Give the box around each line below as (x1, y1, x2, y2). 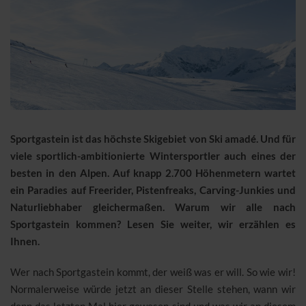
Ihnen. (10, 235, 40, 247)
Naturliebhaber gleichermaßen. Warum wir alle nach (10, 201, 296, 213)
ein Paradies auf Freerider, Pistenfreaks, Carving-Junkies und (10, 184, 296, 196)
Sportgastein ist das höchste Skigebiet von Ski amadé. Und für (10, 133, 296, 145)
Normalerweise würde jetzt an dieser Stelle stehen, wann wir (10, 283, 296, 295)
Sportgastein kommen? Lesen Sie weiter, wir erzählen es (10, 218, 296, 230)
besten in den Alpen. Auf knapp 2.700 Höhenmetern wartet (10, 167, 296, 179)
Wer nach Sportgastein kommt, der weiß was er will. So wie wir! (10, 266, 296, 278)
